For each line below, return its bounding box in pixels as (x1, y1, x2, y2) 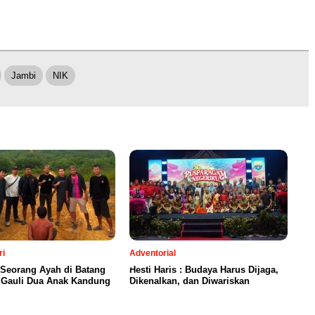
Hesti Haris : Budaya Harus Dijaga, (129, 264, 278, 276)
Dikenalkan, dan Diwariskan (129, 276, 250, 287)
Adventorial (129, 248, 176, 259)
